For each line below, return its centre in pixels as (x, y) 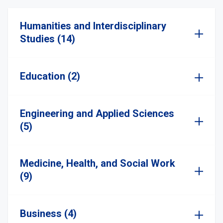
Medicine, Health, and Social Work (98, 163)
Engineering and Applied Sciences (97, 113)
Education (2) (50, 76)
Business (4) (48, 214)
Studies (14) (48, 39)
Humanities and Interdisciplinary (93, 26)
